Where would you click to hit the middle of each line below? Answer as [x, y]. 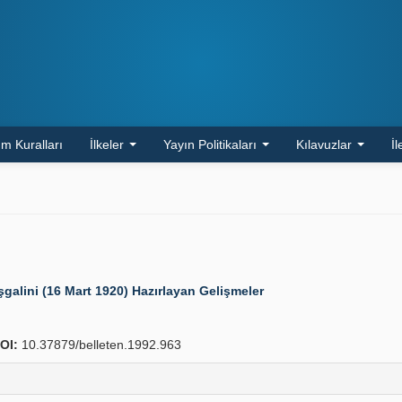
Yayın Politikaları [212, 144]
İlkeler [109, 144]
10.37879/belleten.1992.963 [100, 345]
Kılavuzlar [326, 144]
